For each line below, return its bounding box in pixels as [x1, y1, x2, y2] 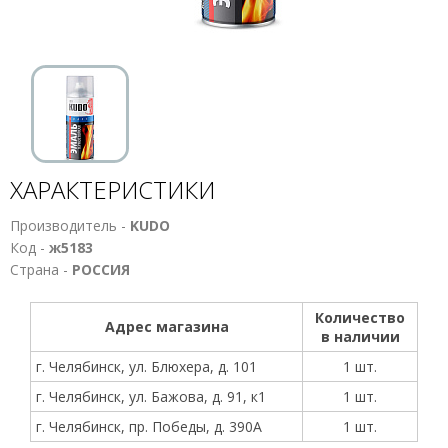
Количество [315, 308, 405, 327]
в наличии [320, 327, 400, 346]
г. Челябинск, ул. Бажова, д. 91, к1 [36, 387, 266, 406]
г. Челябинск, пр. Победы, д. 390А [36, 417, 262, 436]
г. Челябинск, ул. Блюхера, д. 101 [36, 357, 257, 376]
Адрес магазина [104, 317, 229, 336]
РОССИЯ [72, 260, 130, 279]
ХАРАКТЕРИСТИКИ [10, 173, 215, 206]
